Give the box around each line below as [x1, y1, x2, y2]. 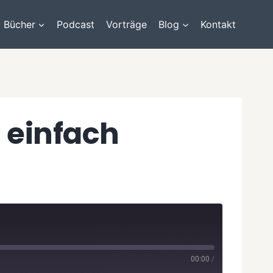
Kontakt [200, 18, 236, 30]
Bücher [3, 18, 35, 30]
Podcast [56, 18, 94, 30]
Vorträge [106, 18, 147, 30]
